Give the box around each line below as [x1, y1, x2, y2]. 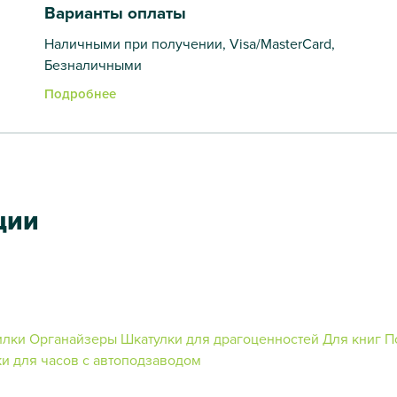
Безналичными [43, 54, 142, 74]
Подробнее [43, 83, 116, 103]
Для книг [323, 328, 381, 348]
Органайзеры [29, 328, 121, 348]
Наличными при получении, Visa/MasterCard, [43, 33, 335, 53]
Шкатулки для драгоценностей [121, 328, 319, 348]
